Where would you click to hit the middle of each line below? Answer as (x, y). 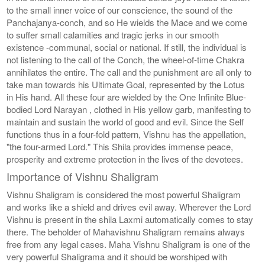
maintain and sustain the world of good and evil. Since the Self (125, 121)
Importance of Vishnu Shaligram (83, 176)
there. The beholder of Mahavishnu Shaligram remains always (126, 231)
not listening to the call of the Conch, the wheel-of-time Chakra (126, 59)
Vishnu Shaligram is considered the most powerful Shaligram (124, 194)
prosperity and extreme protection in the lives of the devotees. (125, 159)
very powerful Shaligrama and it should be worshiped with (117, 256)
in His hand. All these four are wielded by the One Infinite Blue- (127, 96)
